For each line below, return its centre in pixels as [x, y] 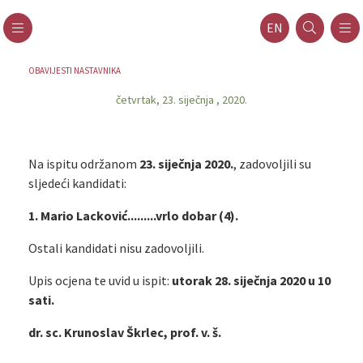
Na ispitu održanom [83, 164]
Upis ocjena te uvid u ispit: [100, 280]
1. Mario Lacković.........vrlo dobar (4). [133, 216]
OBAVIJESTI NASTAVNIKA [74, 70]
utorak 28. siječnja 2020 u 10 [251, 280]
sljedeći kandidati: [77, 183]
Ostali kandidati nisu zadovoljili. [116, 248]
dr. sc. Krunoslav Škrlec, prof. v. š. [124, 332]
